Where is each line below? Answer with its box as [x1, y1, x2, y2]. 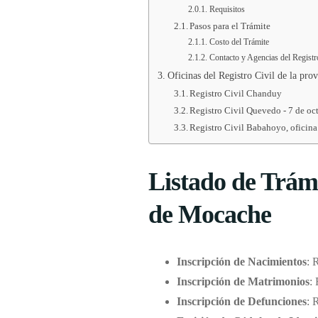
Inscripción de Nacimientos [176, 256, 307, 268]
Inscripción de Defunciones [176, 295, 307, 308]
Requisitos [209, 5, 245, 15]
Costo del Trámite [209, 38, 269, 48]
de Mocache [148, 200, 272, 229]
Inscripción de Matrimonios [176, 275, 309, 288]
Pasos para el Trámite [190, 21, 271, 32]
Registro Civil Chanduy [190, 88, 283, 99]
